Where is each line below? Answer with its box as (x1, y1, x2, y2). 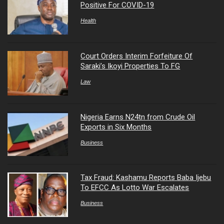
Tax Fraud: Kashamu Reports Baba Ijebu (80, 173, 211, 182)
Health (80, 17, 96, 24)
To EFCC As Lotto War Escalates (80, 183, 189, 192)
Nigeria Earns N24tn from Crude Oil (80, 112, 195, 121)
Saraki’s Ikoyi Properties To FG (80, 61, 180, 71)
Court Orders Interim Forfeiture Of (80, 51, 193, 61)
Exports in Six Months (80, 122, 152, 131)
